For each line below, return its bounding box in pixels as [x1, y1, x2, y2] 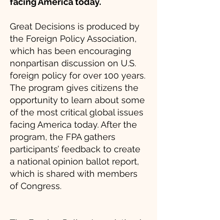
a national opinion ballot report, [10, 156, 139, 166]
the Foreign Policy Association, [10, 33, 137, 44]
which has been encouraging [10, 46, 131, 56]
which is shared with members [10, 168, 137, 179]
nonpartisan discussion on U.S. [10, 58, 136, 68]
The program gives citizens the [10, 82, 138, 93]
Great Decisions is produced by [10, 21, 139, 31]
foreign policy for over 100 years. [10, 70, 145, 81]
